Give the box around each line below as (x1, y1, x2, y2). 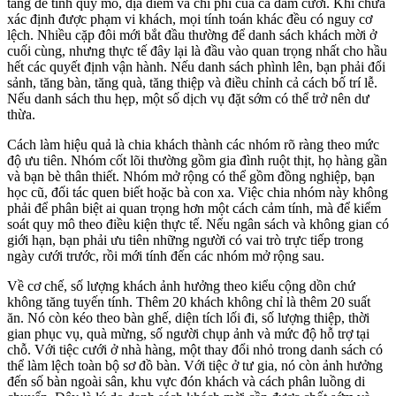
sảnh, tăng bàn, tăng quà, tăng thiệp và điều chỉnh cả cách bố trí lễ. (7, 74, 377, 90)
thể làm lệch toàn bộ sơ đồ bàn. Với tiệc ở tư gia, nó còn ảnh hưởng (7, 357, 383, 373)
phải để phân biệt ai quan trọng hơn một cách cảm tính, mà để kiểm (7, 200, 381, 216)
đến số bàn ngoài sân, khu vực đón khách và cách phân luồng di (7, 373, 365, 389)
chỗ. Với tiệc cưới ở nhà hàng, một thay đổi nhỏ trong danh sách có (7, 341, 383, 357)
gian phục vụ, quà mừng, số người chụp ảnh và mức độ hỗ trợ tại (7, 325, 369, 341)
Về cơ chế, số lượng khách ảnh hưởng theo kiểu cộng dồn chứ (7, 278, 355, 293)
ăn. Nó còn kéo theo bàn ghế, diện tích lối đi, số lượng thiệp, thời (7, 309, 369, 325)
